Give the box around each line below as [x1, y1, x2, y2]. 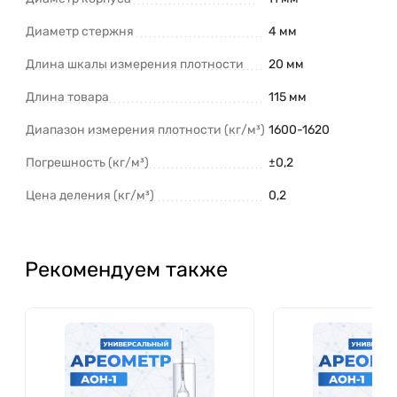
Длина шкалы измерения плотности [26, 56, 244, 72]
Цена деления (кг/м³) [26, 187, 154, 203]
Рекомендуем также [25, 256, 228, 282]
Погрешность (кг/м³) [26, 154, 149, 170]
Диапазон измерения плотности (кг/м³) [26, 121, 265, 137]
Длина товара [26, 89, 109, 105]
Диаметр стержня [26, 23, 134, 39]
